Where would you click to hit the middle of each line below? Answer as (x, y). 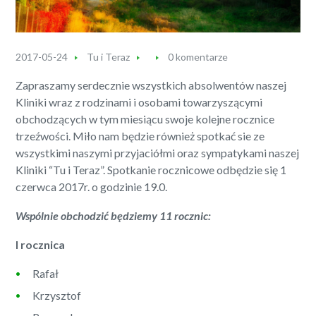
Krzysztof (57, 295)
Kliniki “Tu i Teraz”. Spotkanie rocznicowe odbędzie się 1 (151, 169)
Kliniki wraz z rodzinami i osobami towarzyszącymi (139, 102)
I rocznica (41, 244)
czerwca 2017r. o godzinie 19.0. (92, 186)
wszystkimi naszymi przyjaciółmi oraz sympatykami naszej (158, 152)
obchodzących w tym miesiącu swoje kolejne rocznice (145, 119)
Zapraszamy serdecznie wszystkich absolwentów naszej (151, 85)
